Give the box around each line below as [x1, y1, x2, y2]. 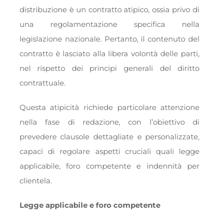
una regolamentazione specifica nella [19, 20, 200, 29]
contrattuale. [19, 78, 66, 88]
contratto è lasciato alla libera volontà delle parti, [19, 49, 200, 59]
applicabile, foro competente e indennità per [19, 161, 200, 171]
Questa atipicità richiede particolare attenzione [19, 103, 200, 112]
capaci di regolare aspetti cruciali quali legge [19, 147, 200, 156]
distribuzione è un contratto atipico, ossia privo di [19, 5, 200, 15]
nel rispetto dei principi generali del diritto [19, 64, 200, 73]
